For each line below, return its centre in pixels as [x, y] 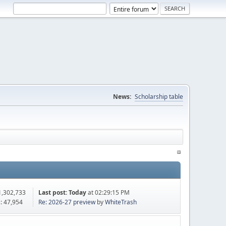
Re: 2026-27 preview [67, 202]
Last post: [53, 192]
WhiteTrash [121, 202]
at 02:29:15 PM [108, 192]
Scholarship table [159, 97]
